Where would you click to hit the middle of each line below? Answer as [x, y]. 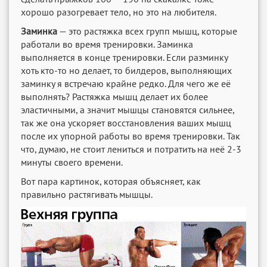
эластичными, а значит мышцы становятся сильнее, [128, 110]
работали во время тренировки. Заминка [107, 44]
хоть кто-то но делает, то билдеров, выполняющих [126, 71]
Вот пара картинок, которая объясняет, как [111, 181]
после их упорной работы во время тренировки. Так [131, 136]
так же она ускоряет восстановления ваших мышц [126, 123]
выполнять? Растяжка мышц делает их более [114, 97]
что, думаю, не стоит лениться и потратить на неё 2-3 [131, 149]
